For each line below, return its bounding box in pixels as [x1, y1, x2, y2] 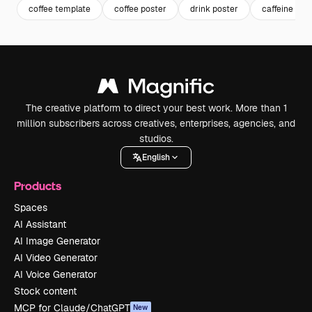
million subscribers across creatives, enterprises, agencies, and [17, 117, 295, 130]
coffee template [29, 3, 91, 15]
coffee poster [114, 3, 166, 15]
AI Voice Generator [14, 268, 97, 281]
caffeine [262, 3, 293, 15]
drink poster [190, 3, 238, 15]
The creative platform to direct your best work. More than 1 [25, 102, 287, 114]
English [142, 151, 170, 163]
